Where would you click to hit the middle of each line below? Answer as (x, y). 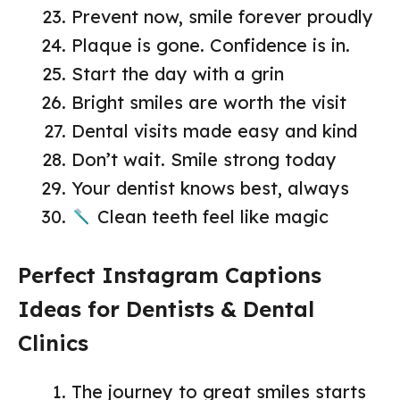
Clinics (53, 343)
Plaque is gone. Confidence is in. (211, 46)
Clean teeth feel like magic (210, 217)
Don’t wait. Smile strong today (204, 160)
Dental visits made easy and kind (214, 131)
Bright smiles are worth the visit (209, 103)
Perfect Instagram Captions (170, 275)
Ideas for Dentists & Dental (166, 309)
